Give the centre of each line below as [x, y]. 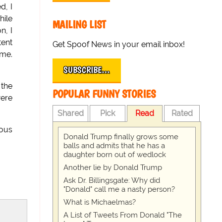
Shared [70, 113]
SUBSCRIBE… [87, 70]
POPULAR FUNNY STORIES [104, 94]
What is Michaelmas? [100, 202]
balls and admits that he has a [114, 146]
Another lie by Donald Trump [113, 167]
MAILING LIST [80, 25]
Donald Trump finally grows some [121, 137]
